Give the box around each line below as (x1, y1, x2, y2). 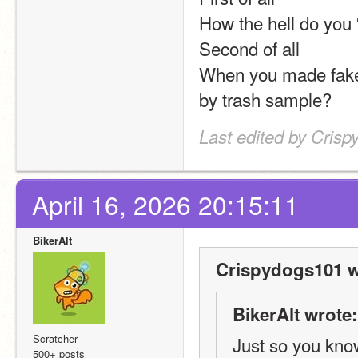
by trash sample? (199, 86, 332, 112)
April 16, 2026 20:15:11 (32, 186, 299, 222)
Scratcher (33, 331, 78, 346)
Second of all (199, 35, 300, 61)
